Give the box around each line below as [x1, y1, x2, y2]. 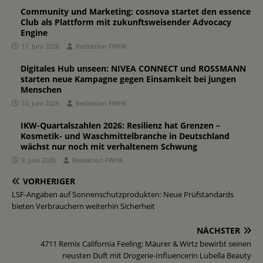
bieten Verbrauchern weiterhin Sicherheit [12, 200, 159, 211]
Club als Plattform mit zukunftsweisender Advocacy [21, 16, 231, 28]
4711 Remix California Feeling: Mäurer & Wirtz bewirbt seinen [41, 238, 251, 249]
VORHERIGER [23, 175, 75, 187]
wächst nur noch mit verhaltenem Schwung [21, 140, 197, 152]
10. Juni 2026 [21, 98, 59, 107]
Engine [21, 26, 48, 38]
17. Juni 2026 [21, 41, 59, 50]
